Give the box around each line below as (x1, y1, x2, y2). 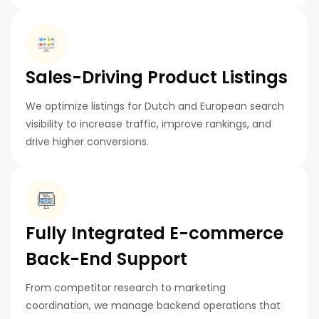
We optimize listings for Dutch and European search (26, 99, 284, 114)
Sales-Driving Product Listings (26, 66, 288, 90)
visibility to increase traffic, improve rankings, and (26, 117, 271, 132)
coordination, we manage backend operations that (26, 298, 281, 313)
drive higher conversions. (26, 135, 149, 150)
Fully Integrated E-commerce (26, 221, 283, 246)
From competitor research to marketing (26, 281, 226, 296)
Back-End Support (26, 247, 187, 271)
